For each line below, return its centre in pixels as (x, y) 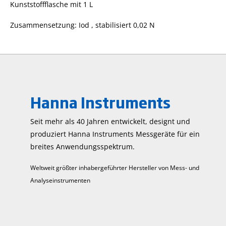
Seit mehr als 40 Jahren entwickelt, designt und (110, 121)
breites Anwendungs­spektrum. (82, 147)
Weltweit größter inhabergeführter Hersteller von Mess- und (115, 168)
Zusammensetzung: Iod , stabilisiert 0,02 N (82, 25)
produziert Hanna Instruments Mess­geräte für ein (115, 134)
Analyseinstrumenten (60, 180)
